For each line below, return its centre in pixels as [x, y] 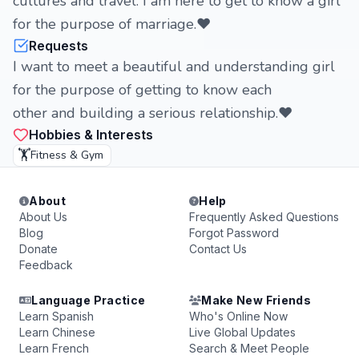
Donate [38, 249]
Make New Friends [256, 300]
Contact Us [218, 249]
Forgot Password [234, 233]
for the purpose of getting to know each [142, 90]
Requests [58, 46]
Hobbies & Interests [91, 135]
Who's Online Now [238, 316]
